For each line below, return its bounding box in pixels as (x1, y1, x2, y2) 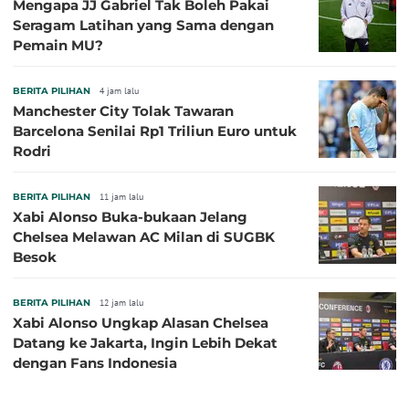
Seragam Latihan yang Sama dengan (13, 16, 274, 35)
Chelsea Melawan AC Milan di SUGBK (13, 228, 275, 246)
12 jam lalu (100, 297, 143, 309)
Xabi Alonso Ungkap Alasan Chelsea (13, 314, 268, 332)
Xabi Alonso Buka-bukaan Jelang (13, 208, 247, 226)
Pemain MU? (13, 37, 103, 55)
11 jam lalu (100, 191, 143, 204)
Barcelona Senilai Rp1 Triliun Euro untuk (13, 122, 297, 141)
